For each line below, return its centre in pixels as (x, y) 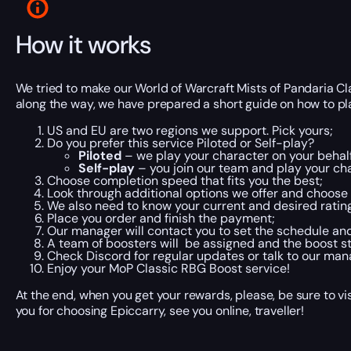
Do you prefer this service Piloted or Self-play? (180, 143)
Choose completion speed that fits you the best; (185, 180)
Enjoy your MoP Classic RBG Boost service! (168, 268)
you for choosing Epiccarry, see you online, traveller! (159, 310)
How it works (83, 45)
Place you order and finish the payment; (161, 218)
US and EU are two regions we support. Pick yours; (190, 130)
